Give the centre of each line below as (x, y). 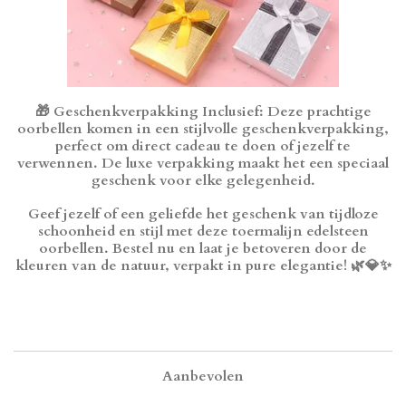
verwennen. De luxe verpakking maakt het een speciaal (203, 164)
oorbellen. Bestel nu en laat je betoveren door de (203, 249)
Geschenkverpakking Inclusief (156, 112)
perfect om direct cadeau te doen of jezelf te (203, 147)
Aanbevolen (203, 377)
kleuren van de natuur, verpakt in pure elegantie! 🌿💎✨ (203, 266)
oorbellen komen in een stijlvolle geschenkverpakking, (203, 130)
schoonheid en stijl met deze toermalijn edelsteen (203, 232)
